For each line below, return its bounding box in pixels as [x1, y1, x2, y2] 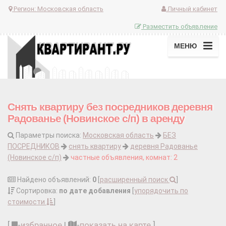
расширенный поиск [100, 176, 169, 184]
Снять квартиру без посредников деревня [8, 101, 213, 113]
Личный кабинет [166, 5, 217, 13]
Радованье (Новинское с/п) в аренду [8, 112, 185, 125]
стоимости [8, 198, 46, 206]
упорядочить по [134, 187, 188, 195]
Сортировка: [15, 187, 59, 195]
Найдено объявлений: [16, 176, 92, 184]
